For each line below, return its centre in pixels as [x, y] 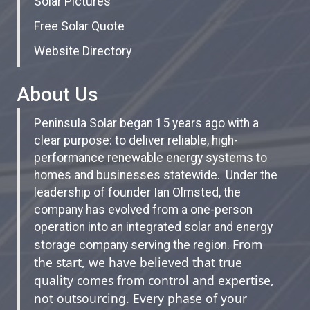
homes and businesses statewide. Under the [156, 175]
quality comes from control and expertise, [154, 280]
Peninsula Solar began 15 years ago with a [146, 123]
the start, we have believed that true [138, 262]
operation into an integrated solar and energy [153, 227]
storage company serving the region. [133, 245]
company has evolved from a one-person [143, 209]
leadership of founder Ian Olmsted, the [137, 192]
